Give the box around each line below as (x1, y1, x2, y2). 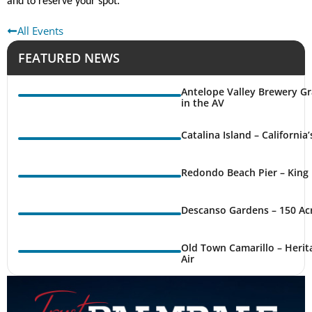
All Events (17, 23, 63, 38)
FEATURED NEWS (18, 49, 120, 66)
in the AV (181, 95, 225, 109)
